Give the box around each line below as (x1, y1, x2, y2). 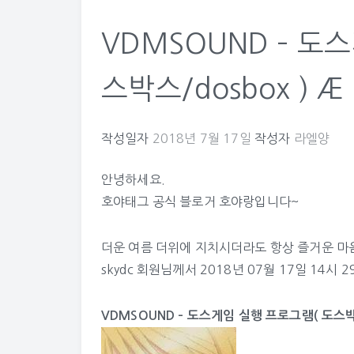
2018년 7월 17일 (152, 132, 251, 145)
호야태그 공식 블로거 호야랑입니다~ (101, 195, 299, 208)
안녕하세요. (101, 173, 165, 186)
